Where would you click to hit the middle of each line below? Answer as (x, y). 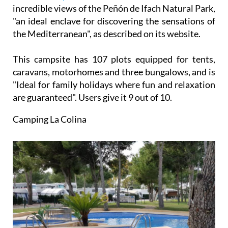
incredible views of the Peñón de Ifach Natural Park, (114, 8)
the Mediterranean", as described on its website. (107, 33)
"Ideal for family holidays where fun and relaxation (114, 84)
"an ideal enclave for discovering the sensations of (114, 21)
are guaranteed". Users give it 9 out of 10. (92, 97)
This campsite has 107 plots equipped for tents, (114, 59)
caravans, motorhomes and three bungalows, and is (114, 72)
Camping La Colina (50, 119)
